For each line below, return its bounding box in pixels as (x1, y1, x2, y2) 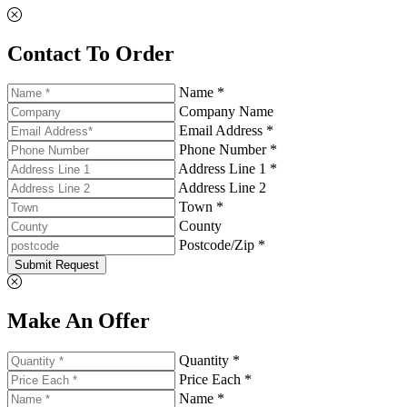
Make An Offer (7, 309, 150, 333)
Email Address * (179, 123, 273, 139)
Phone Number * (179, 142, 277, 158)
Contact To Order (7, 41, 174, 65)
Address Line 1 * (178, 161, 277, 177)
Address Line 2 (178, 180, 266, 196)
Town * (179, 199, 223, 215)
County (179, 218, 222, 234)
